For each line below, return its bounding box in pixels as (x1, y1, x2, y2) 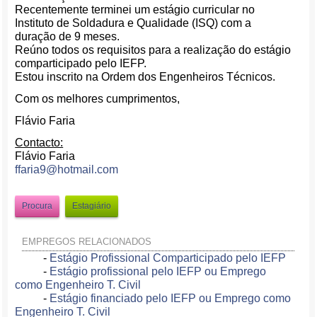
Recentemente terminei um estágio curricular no (15, 4, 255, 16)
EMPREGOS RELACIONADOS (22, 236, 152, 247)
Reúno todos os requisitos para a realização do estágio (15, 44, 292, 56)
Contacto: (15, 137, 64, 149)
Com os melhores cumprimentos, (15, 93, 180, 105)
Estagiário (72, 201, 112, 211)
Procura (22, 201, 53, 211)
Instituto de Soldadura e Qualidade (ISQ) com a (15, 17, 252, 29)
